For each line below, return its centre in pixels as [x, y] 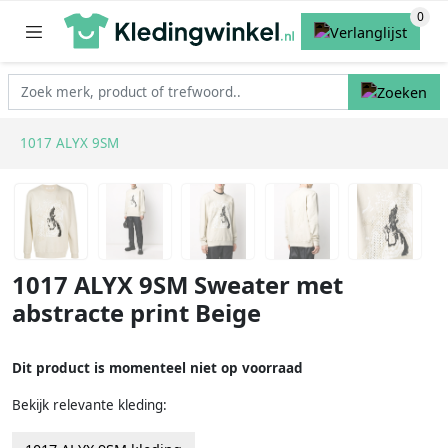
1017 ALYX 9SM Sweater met [177, 285]
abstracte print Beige [136, 313]
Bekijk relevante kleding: [89, 404]
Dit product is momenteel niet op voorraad [157, 367]
